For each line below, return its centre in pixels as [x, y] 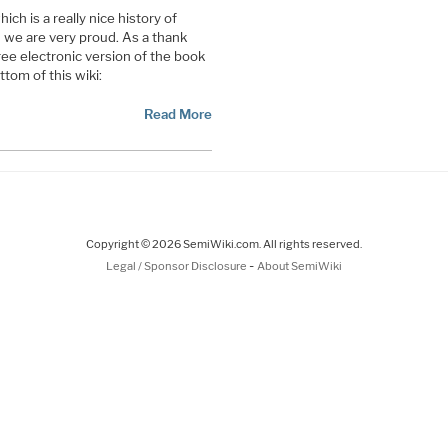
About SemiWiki [299, 265]
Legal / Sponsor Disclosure [177, 265]
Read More [177, 113]
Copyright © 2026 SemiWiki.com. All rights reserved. [224, 243]
